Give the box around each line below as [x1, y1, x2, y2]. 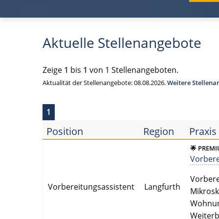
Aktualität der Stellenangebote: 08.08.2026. [43, 78, 167, 88]
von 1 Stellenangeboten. [88, 65, 178, 76]
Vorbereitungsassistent [48, 181, 134, 193]
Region [143, 125, 174, 138]
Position [46, 125, 83, 138]
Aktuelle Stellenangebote [43, 33, 201, 52]
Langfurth [144, 181, 180, 193]
